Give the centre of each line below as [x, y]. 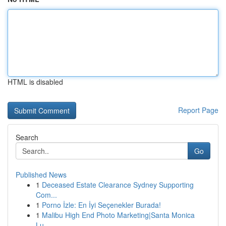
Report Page [198, 110]
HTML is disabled [35, 82]
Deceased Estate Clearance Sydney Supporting [118, 185]
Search [27, 137]
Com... [46, 195]
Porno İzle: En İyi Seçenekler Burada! [101, 205]
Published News [41, 175]
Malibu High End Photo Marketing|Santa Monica [118, 215]
